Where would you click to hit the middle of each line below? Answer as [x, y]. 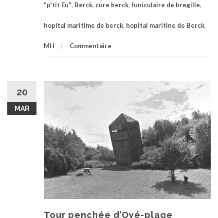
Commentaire [91, 45]
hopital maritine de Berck [165, 25]
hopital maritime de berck [83, 25]
